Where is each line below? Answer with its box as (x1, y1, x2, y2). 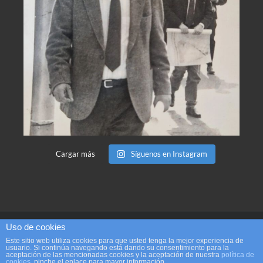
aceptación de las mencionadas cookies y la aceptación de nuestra (6, 251, 221, 259)
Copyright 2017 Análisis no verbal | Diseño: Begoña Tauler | (41, 223, 222, 232)
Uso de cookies (6, 222, 66, 232)
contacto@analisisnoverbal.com (82, 235, 181, 244)
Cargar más (56, 149, 96, 159)
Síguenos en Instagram (130, 149, 207, 159)
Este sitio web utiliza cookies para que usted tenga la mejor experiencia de (6, 237, 244, 245)
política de (221, 251, 254, 259)
